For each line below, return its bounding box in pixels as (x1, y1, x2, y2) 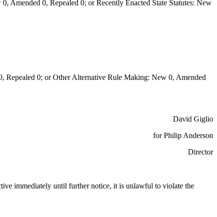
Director (188, 148, 213, 156)
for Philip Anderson (153, 131, 213, 140)
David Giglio (173, 115, 213, 124)
